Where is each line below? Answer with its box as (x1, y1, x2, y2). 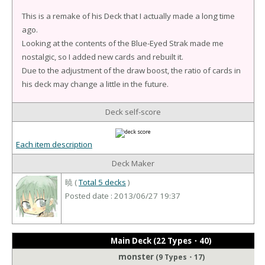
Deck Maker (112, 158, 154, 169)
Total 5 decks (79, 177, 126, 188)
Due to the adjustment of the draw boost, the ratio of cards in (22, 65, 241, 76)
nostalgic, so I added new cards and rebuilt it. (22, 51, 183, 63)
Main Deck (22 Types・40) (111, 235, 212, 246)
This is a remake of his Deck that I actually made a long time (22, 11, 235, 22)
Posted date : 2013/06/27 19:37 (65, 190, 180, 202)
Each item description (16, 139, 92, 150)
